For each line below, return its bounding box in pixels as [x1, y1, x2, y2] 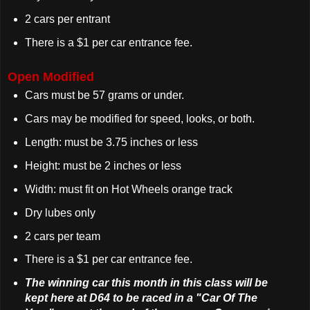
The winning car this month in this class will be [24, 277, 268, 289]
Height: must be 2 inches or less [24, 159, 184, 172]
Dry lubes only [24, 206, 98, 219]
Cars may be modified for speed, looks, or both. [24, 113, 257, 125]
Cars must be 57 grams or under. [24, 89, 187, 102]
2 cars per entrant [24, 12, 113, 25]
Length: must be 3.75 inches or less [24, 136, 201, 149]
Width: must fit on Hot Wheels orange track [24, 183, 235, 195]
